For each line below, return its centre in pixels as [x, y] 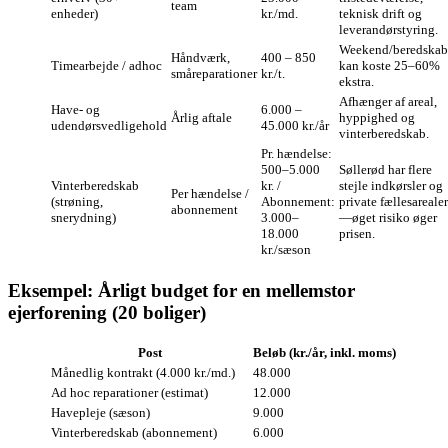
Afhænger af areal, [388, 101]
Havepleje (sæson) [100, 413]
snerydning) [83, 217]
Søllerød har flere [385, 169]
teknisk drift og [380, 13]
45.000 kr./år [295, 125]
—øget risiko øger [388, 217]
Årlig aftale [201, 117]
